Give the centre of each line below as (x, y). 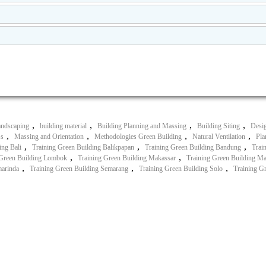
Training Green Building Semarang (79, 168)
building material (63, 126)
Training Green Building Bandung (193, 147)
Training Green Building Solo (181, 168)
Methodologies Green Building (138, 136)
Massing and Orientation (49, 136)
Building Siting (218, 126)
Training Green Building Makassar (127, 158)
